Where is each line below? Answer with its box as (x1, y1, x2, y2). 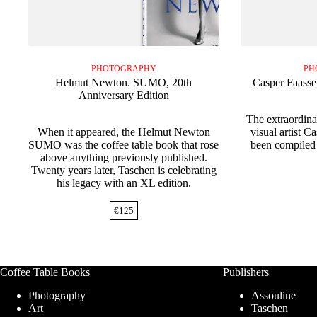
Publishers (222, 266, 269, 279)
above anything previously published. (40, 151, 207, 164)
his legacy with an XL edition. (56, 177, 191, 190)
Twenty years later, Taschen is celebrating (30, 164, 217, 177)
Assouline (250, 289, 296, 302)
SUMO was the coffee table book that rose (28, 139, 219, 151)
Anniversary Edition (78, 89, 169, 102)
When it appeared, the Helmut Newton (37, 126, 210, 139)
